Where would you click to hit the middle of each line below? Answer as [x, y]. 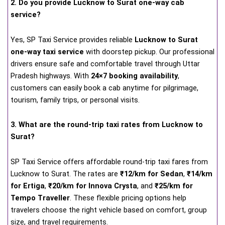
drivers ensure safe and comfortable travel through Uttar [105, 64]
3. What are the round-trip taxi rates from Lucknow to [107, 125]
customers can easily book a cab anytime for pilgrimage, [104, 88]
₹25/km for [174, 186]
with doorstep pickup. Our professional [149, 51]
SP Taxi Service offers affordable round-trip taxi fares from [109, 161]
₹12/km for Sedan [152, 174]
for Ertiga [28, 186]
